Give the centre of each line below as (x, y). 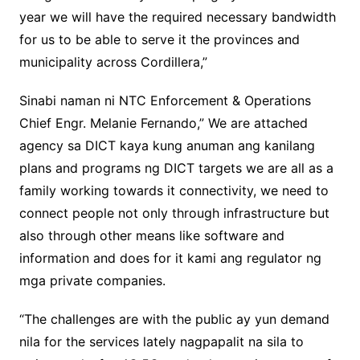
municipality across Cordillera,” (113, 62)
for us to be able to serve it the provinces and (159, 40)
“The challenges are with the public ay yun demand (174, 319)
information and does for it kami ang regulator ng (170, 258)
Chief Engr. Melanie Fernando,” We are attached (163, 123)
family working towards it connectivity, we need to (174, 191)
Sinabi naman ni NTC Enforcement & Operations (165, 101)
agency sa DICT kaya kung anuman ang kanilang (167, 146)
